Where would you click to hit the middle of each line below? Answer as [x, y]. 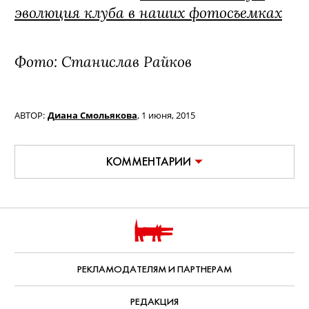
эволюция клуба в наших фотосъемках [148, 12]
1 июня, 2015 [168, 116]
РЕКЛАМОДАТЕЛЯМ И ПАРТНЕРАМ [154, 269]
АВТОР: [30, 116]
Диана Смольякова [92, 116]
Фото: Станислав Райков [103, 61]
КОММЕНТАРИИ [148, 161]
